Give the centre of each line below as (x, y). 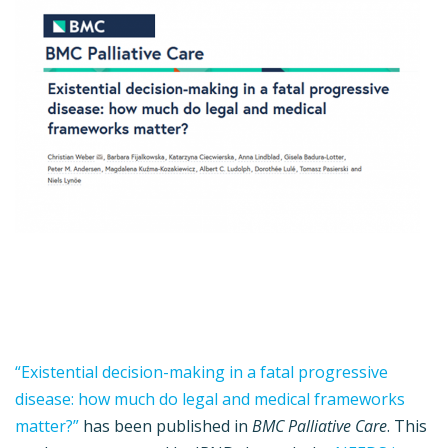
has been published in (163, 426)
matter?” (47, 426)
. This (407, 426)
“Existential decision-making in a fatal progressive (201, 372)
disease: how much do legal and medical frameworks (210, 399)
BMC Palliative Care (317, 426)
